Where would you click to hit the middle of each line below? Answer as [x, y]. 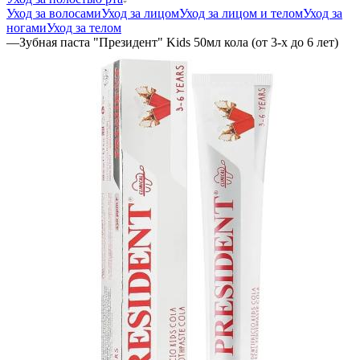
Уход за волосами [54, 13]
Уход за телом [84, 27]
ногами [27, 27]
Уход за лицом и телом [241, 13]
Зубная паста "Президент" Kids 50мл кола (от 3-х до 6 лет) [179, 42]
